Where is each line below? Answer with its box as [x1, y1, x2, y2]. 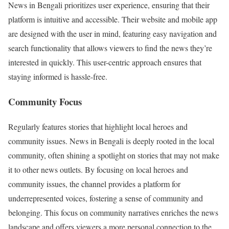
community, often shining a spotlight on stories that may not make [8, 149, 219, 161]
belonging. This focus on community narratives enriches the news [8, 207, 218, 218]
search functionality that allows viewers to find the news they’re [8, 42, 212, 54]
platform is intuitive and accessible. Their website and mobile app [8, 14, 217, 25]
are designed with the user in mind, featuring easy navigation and [8, 28, 217, 39]
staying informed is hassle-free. [8, 71, 107, 82]
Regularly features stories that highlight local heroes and [8, 121, 188, 132]
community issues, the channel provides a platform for [8, 178, 180, 189]
